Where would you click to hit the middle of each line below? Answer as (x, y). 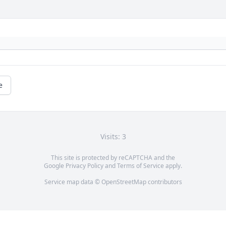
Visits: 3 (113, 137)
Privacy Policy (84, 166)
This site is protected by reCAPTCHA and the (113, 158)
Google (55, 166)
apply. (173, 166)
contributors (164, 182)
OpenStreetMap (124, 182)
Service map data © (73, 182)
